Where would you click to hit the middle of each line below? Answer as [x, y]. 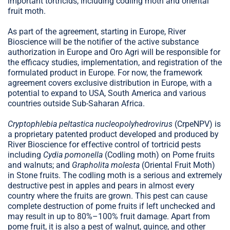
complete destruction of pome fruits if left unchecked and [111, 206]
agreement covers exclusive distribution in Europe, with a [110, 83]
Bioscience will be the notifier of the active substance [103, 42]
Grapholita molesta [106, 165]
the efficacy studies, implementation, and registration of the [115, 62]
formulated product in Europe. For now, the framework [105, 72]
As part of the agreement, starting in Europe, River [97, 31]
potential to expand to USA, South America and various [107, 93]
